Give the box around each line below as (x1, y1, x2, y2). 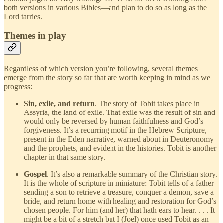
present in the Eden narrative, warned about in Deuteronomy (24, 135, 214, 144)
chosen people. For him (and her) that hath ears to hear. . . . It (24, 206, 215, 215)
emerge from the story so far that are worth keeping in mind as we (4, 73, 210, 82)
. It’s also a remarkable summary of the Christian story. (47, 170, 217, 179)
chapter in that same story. (24, 153, 105, 162)
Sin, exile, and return (24, 99, 95, 108)
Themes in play (4, 30, 66, 41)
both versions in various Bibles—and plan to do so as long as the (4, 3, 207, 12)
